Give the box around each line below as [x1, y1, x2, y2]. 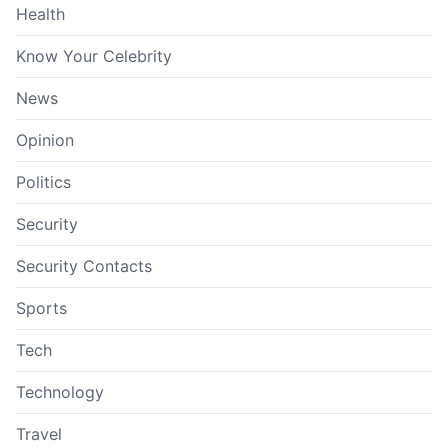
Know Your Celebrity [16, 46, 172, 67]
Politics [16, 172, 71, 193]
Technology [16, 382, 104, 403]
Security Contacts [16, 256, 152, 277]
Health [16, 4, 65, 25]
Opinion [16, 130, 74, 151]
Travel [16, 424, 62, 445]
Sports [16, 298, 67, 319]
